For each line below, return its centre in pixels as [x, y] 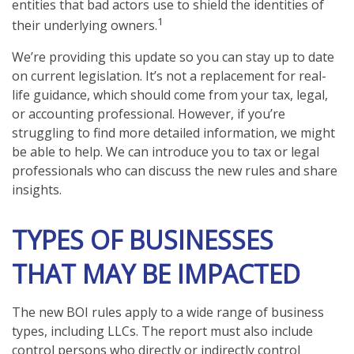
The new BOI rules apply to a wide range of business [168, 312]
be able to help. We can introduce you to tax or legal [166, 151]
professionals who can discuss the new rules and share [175, 170]
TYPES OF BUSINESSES [143, 239]
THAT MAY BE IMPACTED [156, 273]
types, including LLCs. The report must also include [162, 331]
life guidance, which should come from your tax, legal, [170, 94]
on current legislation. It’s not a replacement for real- [169, 75]
